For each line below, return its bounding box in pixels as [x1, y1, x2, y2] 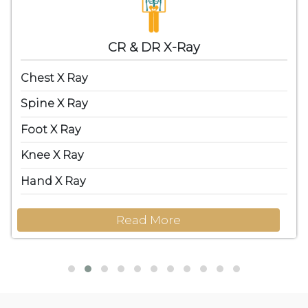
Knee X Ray [21, 148, 83, 162]
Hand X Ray [21, 174, 85, 188]
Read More [115, 213, 181, 228]
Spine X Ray [21, 97, 87, 111]
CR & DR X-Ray [108, 40, 200, 56]
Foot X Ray [21, 122, 80, 136]
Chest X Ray [21, 71, 87, 85]
